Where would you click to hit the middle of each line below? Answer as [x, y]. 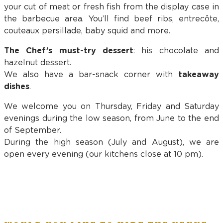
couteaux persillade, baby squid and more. [87, 31]
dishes [17, 86]
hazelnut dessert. [38, 62]
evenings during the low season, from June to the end [111, 118]
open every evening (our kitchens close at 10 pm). [104, 154]
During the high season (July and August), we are [111, 142]
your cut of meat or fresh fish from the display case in [111, 7]
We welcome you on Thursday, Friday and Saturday [111, 106]
